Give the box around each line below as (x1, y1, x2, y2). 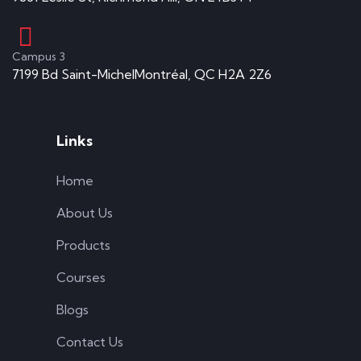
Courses (56, 268, 106, 285)
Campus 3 (12, 48, 65, 64)
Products (56, 236, 110, 253)
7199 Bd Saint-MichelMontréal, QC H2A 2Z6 (12, 65, 272, 82)
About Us (56, 204, 113, 221)
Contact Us (56, 333, 123, 350)
